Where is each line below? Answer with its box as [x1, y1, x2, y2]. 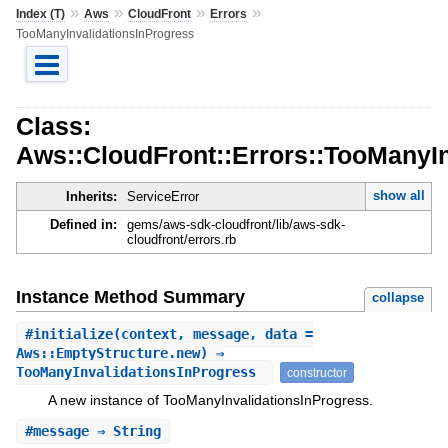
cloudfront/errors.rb [126, 232, 236, 248]
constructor [286, 365, 347, 379]
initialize [32, 325, 113, 342]
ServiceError [126, 189, 199, 205]
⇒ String [88, 423, 161, 440]
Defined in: [49, 217, 117, 233]
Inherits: [65, 189, 117, 205]
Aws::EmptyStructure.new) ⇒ [15, 344, 224, 361]
